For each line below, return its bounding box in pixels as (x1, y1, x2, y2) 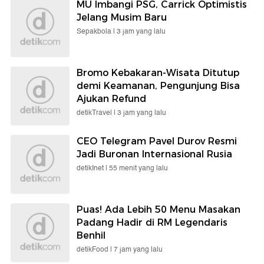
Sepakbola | (77, 26, 117, 38)
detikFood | (77, 244, 114, 256)
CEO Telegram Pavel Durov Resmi (77, 136, 237, 147)
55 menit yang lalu (109, 163, 168, 174)
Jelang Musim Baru (77, 12, 167, 24)
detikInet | (77, 163, 109, 174)
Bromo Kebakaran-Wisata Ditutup (77, 67, 239, 79)
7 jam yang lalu (114, 244, 163, 256)
